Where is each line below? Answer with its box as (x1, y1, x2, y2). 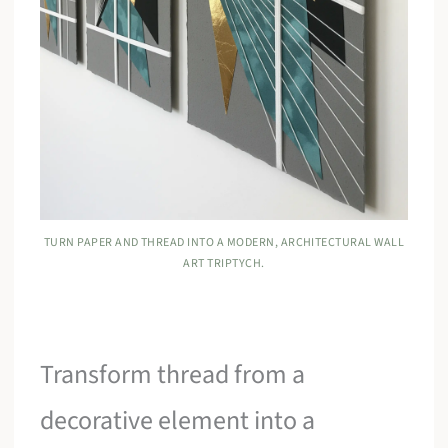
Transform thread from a (40, 355, 306, 393)
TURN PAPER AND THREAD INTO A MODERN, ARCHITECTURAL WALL (43, 233, 405, 251)
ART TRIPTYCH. (183, 254, 265, 272)
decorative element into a (40, 401, 316, 439)
